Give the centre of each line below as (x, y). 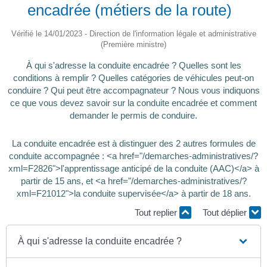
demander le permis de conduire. (133, 115)
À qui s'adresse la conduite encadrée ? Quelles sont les (133, 65)
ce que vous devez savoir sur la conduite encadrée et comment (133, 103)
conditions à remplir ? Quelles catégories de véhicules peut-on (133, 77)
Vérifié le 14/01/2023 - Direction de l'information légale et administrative (133, 33)
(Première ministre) (133, 44)
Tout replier (157, 212)
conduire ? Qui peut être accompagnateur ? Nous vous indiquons (133, 90)
